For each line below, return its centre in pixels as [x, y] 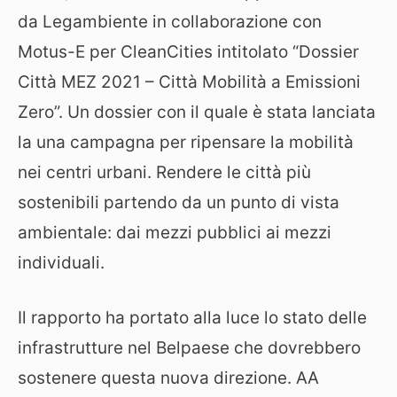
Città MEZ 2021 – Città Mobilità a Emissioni [189, 82]
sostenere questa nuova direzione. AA [168, 378]
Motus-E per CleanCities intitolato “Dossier [188, 51]
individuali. [61, 262]
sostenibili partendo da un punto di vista [179, 202]
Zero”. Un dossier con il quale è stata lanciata [197, 112]
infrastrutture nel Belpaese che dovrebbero [189, 348]
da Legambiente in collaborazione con [170, 21]
